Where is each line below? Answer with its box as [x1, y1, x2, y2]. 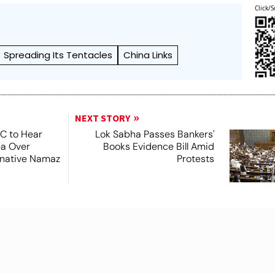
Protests [176, 152, 214, 165]
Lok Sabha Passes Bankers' [95, 127, 214, 141]
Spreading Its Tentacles [4, 48, 113, 61]
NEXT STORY [74, 111, 130, 125]
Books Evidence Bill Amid [103, 139, 214, 153]
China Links [123, 48, 173, 61]
